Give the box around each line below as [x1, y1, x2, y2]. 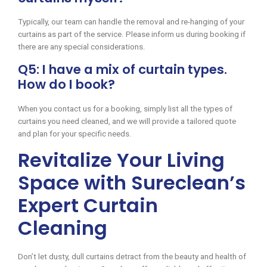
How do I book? [18, 75, 115, 94]
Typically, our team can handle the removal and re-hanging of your [18, 17, 244, 27]
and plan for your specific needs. [18, 129, 132, 139]
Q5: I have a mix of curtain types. [18, 60, 227, 79]
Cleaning [18, 215, 107, 242]
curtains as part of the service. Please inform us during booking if [18, 30, 246, 39]
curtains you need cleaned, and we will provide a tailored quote [18, 117, 236, 126]
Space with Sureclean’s [18, 169, 246, 197]
